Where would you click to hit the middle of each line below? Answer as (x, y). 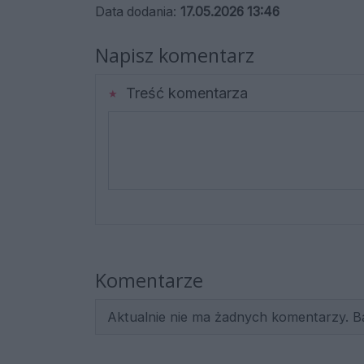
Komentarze (149, 281)
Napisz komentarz (175, 56)
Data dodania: (136, 12)
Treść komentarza (184, 93)
